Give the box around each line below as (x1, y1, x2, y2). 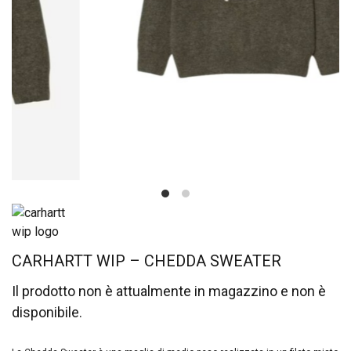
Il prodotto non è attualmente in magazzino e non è (12, 283, 326, 300)
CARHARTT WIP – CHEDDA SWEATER (12, 251, 281, 271)
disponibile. (12, 304, 82, 321)
